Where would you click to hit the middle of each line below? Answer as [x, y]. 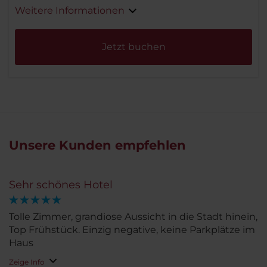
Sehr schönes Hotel [61, 185]
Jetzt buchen [133, 47]
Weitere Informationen [70, 11]
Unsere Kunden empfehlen [97, 145]
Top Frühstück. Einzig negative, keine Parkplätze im [132, 230]
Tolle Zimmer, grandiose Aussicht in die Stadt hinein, [133, 217]
